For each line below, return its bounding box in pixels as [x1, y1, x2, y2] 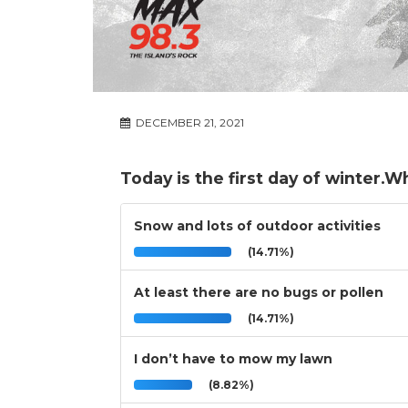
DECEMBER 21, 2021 [133, 116, 244, 130]
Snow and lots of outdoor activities [134, 218, 381, 235]
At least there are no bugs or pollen [134, 284, 383, 301]
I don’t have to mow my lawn [134, 351, 332, 368]
